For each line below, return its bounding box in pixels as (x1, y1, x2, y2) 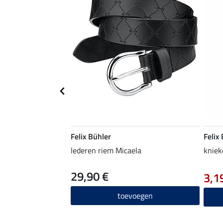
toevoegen (117, 189, 153, 202)
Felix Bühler (71, 130, 111, 142)
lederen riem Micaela (71, 144, 141, 156)
